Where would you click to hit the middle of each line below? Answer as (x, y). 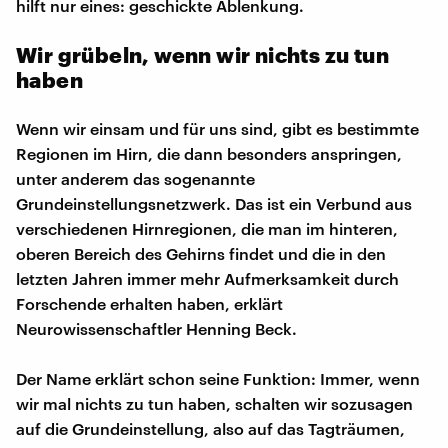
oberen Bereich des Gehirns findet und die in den (201, 253)
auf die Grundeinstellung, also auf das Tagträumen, (210, 428)
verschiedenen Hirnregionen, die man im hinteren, (207, 228)
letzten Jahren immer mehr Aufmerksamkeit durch (207, 278)
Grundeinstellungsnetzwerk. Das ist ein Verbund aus (214, 203)
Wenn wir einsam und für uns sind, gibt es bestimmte (217, 128)
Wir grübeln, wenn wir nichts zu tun (202, 54)
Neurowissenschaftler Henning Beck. (156, 328)
